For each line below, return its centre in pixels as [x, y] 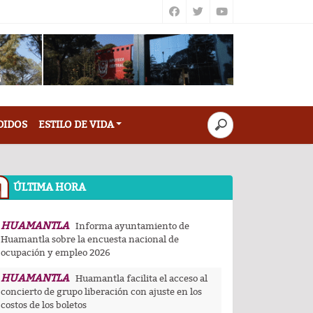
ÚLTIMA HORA [50, 187]
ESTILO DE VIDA [76, 124]
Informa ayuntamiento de [132, 226]
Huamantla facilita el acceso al [141, 278]
